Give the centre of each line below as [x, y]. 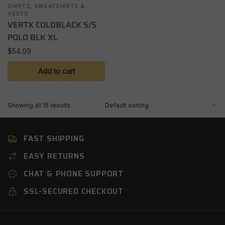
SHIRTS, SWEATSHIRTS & [46, 6]
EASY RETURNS [54, 156]
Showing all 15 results [39, 105]
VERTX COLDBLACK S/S [52, 25]
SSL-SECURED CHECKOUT [74, 192]
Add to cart [56, 71]
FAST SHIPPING [54, 139]
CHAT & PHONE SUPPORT [74, 174]
